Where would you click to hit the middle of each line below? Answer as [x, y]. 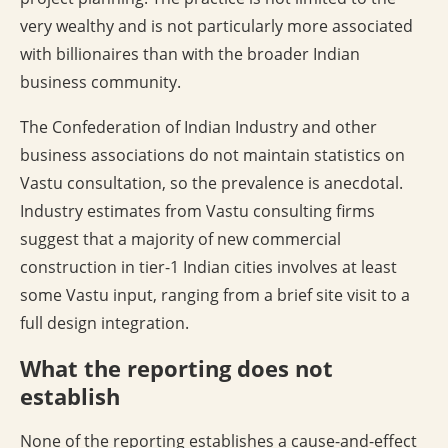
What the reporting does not [176, 368]
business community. [100, 82]
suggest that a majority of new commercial [180, 239]
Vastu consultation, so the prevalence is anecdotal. [211, 183]
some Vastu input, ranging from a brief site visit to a [215, 295]
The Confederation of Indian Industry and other [198, 127]
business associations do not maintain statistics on [212, 155]
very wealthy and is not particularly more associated [216, 26]
